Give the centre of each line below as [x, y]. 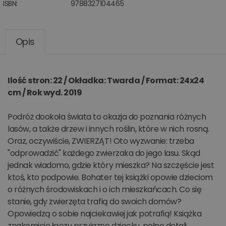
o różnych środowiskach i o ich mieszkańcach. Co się [105, 189]
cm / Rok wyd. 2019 [45, 93]
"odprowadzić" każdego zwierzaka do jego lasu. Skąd [104, 153]
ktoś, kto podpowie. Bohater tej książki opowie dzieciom [110, 177]
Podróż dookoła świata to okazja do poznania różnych [107, 117]
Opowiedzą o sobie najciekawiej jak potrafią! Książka [105, 214]
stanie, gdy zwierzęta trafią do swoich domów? [95, 202]
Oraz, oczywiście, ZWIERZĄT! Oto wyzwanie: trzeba [101, 141]
